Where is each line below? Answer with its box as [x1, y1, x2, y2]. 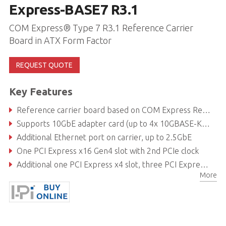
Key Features [9, 85, 73, 97]
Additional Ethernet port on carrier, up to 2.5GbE [16, 132, 192, 142]
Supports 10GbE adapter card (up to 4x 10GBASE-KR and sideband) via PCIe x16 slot [16, 119, 202, 128]
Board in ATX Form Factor [9, 35, 111, 45]
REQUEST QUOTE [16, 61, 73, 69]
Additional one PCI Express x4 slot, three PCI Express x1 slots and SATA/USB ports [16, 159, 200, 169]
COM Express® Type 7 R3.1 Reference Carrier [9, 22, 193, 33]
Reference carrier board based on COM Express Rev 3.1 [16, 105, 202, 115]
